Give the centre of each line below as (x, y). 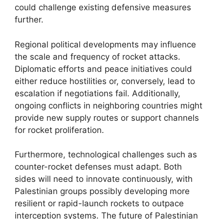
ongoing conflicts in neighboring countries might (109, 105)
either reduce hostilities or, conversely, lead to (105, 81)
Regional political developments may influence (105, 44)
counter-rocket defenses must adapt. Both (98, 167)
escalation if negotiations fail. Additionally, (98, 93)
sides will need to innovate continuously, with (104, 179)
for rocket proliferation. (59, 130)
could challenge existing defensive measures (103, 7)
